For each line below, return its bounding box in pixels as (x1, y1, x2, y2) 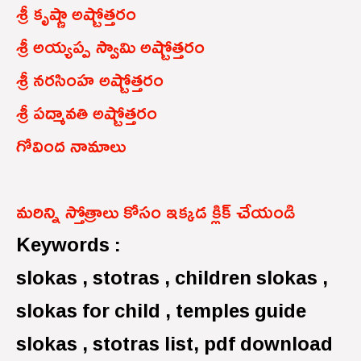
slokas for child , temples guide (16, 291, 306, 329)
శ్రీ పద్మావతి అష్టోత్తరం (16, 93, 157, 131)
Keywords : (16, 225, 121, 263)
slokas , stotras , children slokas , (16, 258, 328, 296)
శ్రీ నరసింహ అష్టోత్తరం (16, 60, 164, 98)
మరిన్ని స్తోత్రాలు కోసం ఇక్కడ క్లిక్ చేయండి (16, 192, 300, 230)
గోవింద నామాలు (16, 126, 126, 164)
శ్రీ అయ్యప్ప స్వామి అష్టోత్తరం (16, 27, 205, 64)
